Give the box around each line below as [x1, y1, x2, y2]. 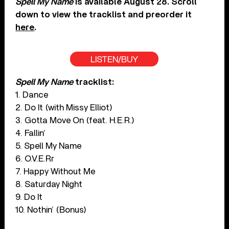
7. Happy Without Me [15, 167, 96, 176]
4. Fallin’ [15, 128, 46, 138]
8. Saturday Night [15, 179, 83, 189]
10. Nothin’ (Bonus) [15, 205, 87, 214]
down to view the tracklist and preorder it [15, 10, 192, 19]
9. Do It [15, 192, 43, 201]
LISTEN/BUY [90, 55, 139, 64]
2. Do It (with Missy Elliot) [15, 103, 113, 112]
